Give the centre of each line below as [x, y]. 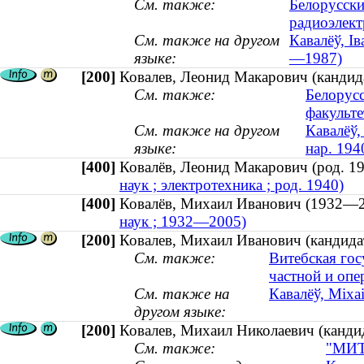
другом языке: [180, 312]
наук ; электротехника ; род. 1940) [232, 185]
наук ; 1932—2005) [183, 222]
